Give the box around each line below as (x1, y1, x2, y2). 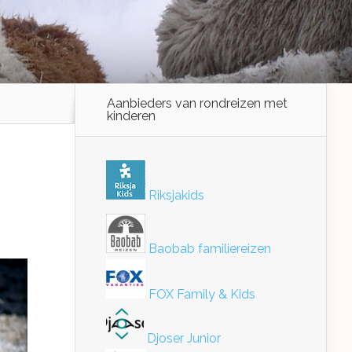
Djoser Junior (144, 331, 221, 346)
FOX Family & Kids (145, 287, 255, 302)
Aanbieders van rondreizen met (107, 96, 288, 111)
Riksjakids (145, 188, 204, 203)
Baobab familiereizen (145, 241, 271, 256)
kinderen (107, 108, 156, 123)
